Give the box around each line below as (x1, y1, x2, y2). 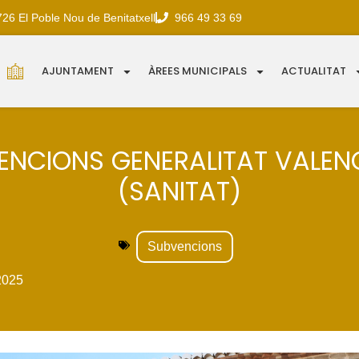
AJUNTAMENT (42, 63, 115, 79)
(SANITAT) (118, 173, 241, 210)
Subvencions (147, 240, 222, 254)
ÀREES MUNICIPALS (148, 63, 248, 79)
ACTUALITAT (281, 63, 347, 79)
